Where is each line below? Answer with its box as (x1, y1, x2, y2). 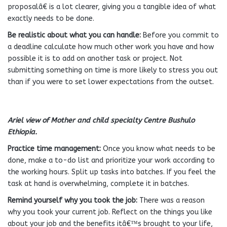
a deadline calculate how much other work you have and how (8, 43, 214, 51)
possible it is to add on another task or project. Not (8, 54, 182, 63)
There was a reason (139, 196, 205, 205)
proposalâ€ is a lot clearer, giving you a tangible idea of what (8, 3, 216, 11)
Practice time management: (8, 144, 103, 153)
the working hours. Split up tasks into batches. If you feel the (8, 168, 216, 176)
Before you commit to (143, 31, 219, 40)
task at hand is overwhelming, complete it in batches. (8, 179, 189, 188)
